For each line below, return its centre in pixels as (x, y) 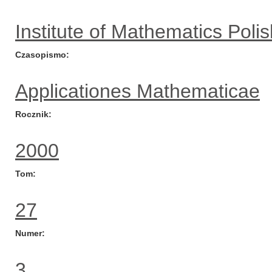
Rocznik (32, 114)
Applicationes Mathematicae (138, 91)
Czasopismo (41, 55)
